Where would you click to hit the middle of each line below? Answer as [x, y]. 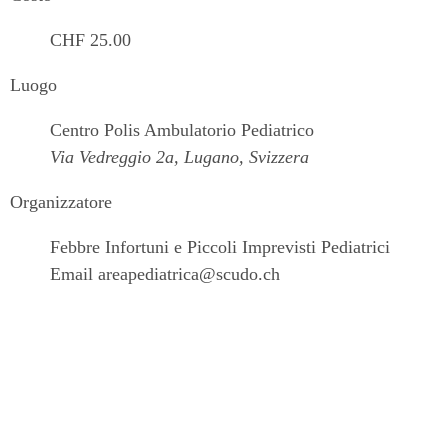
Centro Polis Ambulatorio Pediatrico [182, 130]
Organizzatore [61, 202]
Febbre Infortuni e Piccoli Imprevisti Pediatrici [220, 247]
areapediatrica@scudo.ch [189, 274]
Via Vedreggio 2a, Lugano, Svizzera [179, 157]
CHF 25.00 [90, 40]
